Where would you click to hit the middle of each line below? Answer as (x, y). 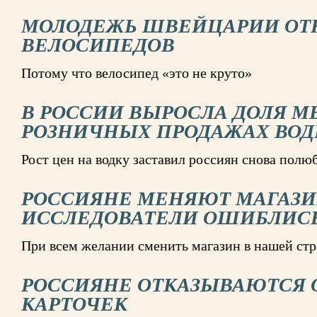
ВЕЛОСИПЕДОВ (98, 45)
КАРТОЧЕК (74, 304)
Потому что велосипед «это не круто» (137, 73)
